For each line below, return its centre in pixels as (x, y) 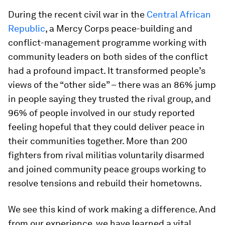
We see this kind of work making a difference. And (112, 209)
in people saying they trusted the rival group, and (109, 99)
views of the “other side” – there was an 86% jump (112, 85)
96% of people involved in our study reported (101, 113)
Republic (27, 28)
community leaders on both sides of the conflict (108, 57)
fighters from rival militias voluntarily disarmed (106, 155)
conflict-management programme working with (107, 42)
